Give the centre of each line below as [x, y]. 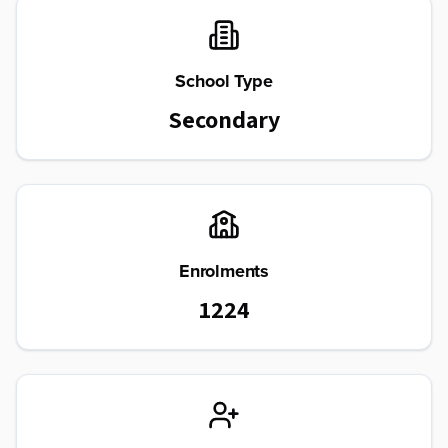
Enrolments [224, 271]
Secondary [224, 119]
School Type [224, 81]
